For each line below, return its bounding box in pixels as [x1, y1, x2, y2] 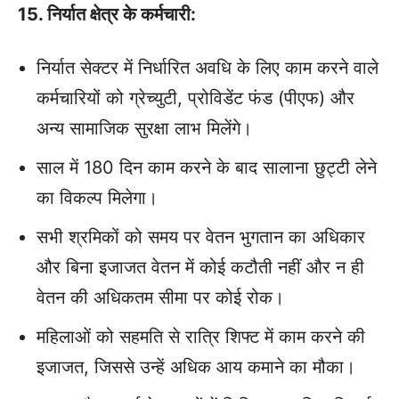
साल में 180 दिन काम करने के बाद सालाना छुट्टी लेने [37, 157, 377, 179]
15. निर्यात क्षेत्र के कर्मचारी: [18, 4, 196, 26]
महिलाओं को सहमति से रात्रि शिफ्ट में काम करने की [37, 326, 365, 348]
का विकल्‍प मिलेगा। [37, 187, 158, 209]
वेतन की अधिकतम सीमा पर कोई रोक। [37, 287, 284, 309]
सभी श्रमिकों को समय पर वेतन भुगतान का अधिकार [37, 226, 365, 248]
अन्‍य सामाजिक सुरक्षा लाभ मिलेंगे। [37, 118, 252, 140]
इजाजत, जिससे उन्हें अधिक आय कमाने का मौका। [37, 356, 355, 379]
